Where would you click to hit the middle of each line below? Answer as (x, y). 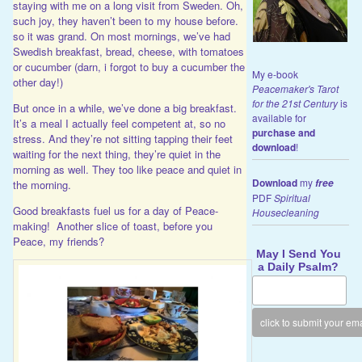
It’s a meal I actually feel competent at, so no (119, 123)
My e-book (275, 74)
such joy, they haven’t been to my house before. (125, 20)
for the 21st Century (295, 103)
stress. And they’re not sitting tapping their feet (122, 138)
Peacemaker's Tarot (295, 88)
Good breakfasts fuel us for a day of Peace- (115, 210)
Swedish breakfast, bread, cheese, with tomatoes (128, 51)
